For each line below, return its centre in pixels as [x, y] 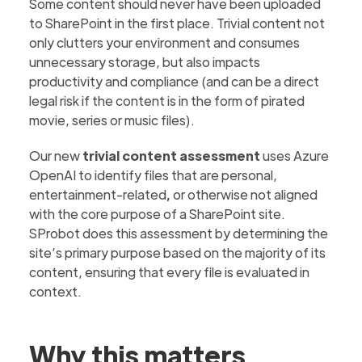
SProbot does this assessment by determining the [179, 233]
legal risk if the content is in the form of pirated [167, 101]
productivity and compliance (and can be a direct [175, 81]
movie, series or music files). [112, 120]
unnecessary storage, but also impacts [145, 62]
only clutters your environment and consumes [165, 42]
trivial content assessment [170, 156]
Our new [55, 156]
